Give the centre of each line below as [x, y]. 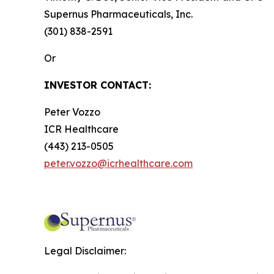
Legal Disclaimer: [85, 250]
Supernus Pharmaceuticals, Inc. [118, 14]
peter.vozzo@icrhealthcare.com [118, 163]
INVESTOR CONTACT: [98, 85]
